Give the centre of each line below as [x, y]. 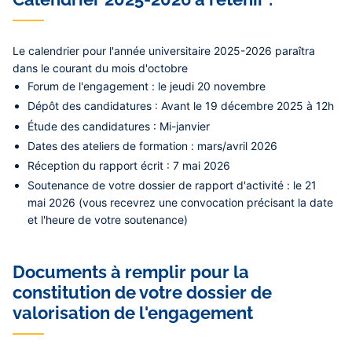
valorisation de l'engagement [133, 313]
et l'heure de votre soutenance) [108, 220]
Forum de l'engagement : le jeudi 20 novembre [147, 86]
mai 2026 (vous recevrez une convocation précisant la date [181, 203]
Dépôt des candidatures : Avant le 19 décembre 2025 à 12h [181, 106]
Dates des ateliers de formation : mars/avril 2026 [153, 145]
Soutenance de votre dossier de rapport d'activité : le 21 [172, 185]
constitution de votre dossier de [142, 293]
